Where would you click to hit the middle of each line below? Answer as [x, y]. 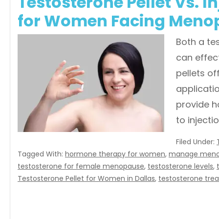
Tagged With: [41, 154]
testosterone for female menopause [81, 166]
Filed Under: [196, 142]
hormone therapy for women [115, 154]
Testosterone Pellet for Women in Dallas [86, 178]
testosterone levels [180, 166]
